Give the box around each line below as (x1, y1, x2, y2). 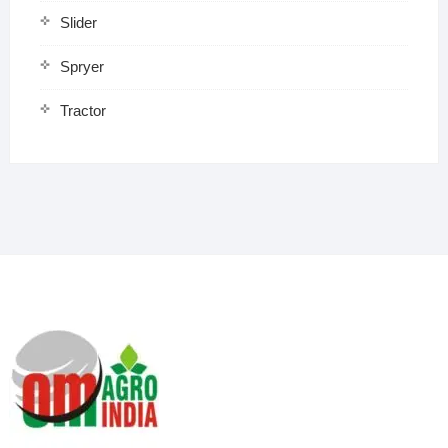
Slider (59, 13, 97, 31)
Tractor (59, 101, 106, 119)
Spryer (59, 57, 104, 75)
